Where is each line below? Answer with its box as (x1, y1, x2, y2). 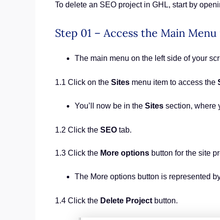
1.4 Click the (55, 196, 100, 205)
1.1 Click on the (55, 78, 111, 87)
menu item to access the (130, 78, 218, 87)
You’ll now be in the (75, 101, 145, 110)
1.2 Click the (55, 125, 100, 134)
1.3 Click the (55, 149, 100, 158)
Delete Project (100, 196, 152, 205)
